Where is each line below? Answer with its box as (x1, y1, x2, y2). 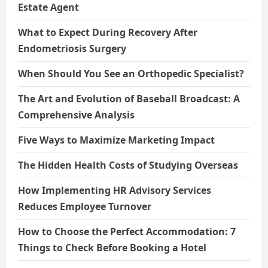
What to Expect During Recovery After (18, 26, 197, 39)
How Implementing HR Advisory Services (18, 184, 211, 197)
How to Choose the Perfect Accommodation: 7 (18, 225, 236, 239)
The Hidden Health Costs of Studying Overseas (18, 159, 238, 172)
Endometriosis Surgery (18, 42, 126, 56)
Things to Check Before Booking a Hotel (18, 241, 206, 255)
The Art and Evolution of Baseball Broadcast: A (18, 92, 240, 106)
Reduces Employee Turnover (18, 200, 151, 214)
